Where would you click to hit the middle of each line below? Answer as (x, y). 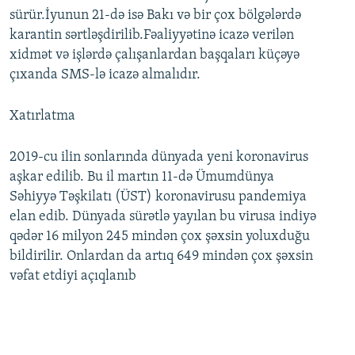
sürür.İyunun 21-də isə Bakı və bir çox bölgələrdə (155, 16)
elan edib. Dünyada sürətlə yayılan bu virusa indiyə (163, 217)
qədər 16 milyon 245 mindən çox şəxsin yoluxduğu (160, 237)
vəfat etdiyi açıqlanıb (73, 277)
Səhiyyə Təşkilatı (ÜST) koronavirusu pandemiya (158, 197)
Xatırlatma (42, 116)
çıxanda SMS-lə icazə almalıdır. (105, 75)
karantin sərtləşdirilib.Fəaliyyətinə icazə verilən (152, 36)
